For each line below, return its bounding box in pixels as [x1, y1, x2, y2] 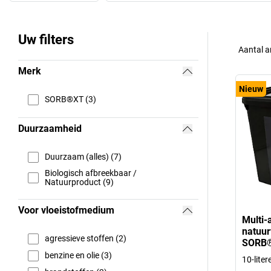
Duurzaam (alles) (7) [45, 152, 122, 162]
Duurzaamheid [18, 122, 82, 134]
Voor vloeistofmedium [18, 204, 114, 216]
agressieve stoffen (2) [45, 233, 126, 244]
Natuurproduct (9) [45, 177, 114, 187]
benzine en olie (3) [45, 250, 112, 261]
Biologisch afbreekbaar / [45, 168, 137, 178]
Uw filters [18, 31, 74, 47]
